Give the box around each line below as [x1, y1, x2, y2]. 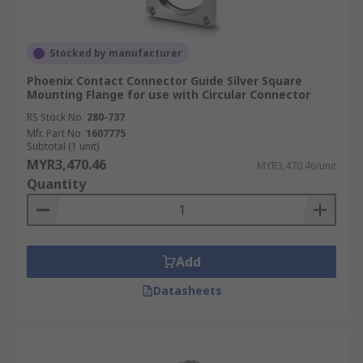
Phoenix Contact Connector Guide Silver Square [27, 73, 302, 88]
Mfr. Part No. [27, 126, 83, 140]
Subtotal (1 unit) [27, 139, 99, 153]
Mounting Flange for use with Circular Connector [27, 87, 310, 102]
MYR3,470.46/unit [257, 159, 336, 173]
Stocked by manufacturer [49, 46, 182, 60]
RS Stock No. [27, 110, 84, 124]
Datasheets [152, 283, 222, 298]
